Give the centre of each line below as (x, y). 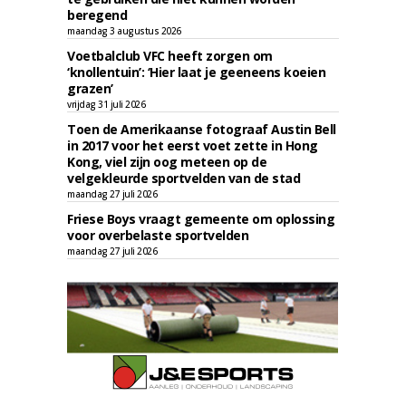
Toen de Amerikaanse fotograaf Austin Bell (202, 129)
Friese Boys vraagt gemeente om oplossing (201, 219)
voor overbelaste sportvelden (158, 235)
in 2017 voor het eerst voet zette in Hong (193, 145)
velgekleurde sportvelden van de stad (184, 178)
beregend (97, 15)
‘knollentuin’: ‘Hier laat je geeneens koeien (196, 72)
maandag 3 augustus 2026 (124, 31)
